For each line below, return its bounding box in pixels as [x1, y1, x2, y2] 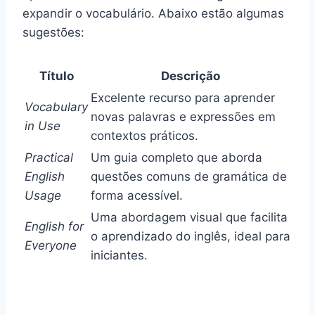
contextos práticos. [91, 128, 198, 143]
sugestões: [22, 25, 84, 39]
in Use [25, 118, 60, 133]
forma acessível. [91, 188, 183, 202]
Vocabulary [25, 99, 88, 114]
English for [25, 219, 84, 233]
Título [39, 68, 74, 83]
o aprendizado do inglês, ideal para [91, 229, 290, 243]
